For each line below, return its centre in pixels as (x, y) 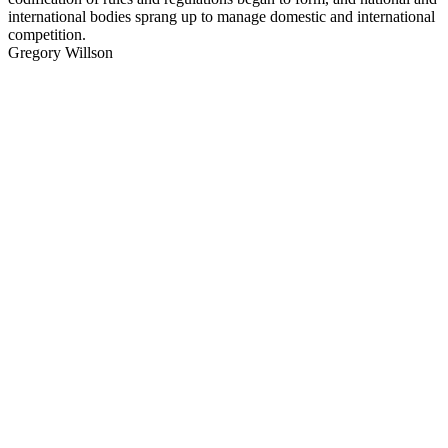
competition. (47, 34)
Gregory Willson (60, 52)
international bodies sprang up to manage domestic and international (221, 16)
